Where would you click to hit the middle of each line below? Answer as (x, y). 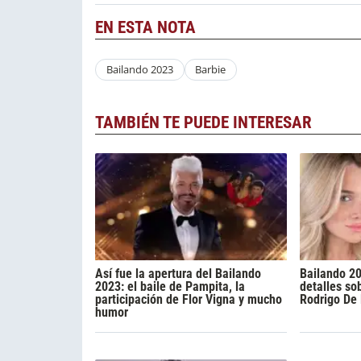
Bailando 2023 (139, 70)
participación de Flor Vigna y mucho (189, 299)
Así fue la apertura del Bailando (178, 273)
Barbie (211, 70)
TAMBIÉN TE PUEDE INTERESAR (203, 122)
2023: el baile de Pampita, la (170, 286)
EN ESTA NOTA (145, 28)
